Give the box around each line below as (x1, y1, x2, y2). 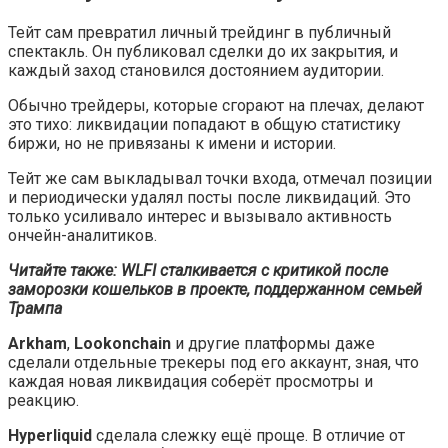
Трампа (8, 298, 62, 318)
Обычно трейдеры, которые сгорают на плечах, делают (8, 95, 424, 115)
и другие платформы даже (175, 333, 375, 353)
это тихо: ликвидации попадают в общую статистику (8, 114, 401, 134)
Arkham (8, 333, 67, 353)
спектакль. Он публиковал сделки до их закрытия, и (8, 41, 398, 61)
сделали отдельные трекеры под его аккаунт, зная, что (8, 352, 419, 372)
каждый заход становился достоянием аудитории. (8, 60, 384, 80)
